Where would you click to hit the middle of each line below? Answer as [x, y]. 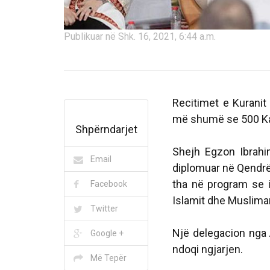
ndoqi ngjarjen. [208, 250]
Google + [107, 234]
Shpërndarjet [106, 130]
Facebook [109, 184]
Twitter [104, 209]
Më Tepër [108, 258]
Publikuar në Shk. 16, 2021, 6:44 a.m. [140, 37]
